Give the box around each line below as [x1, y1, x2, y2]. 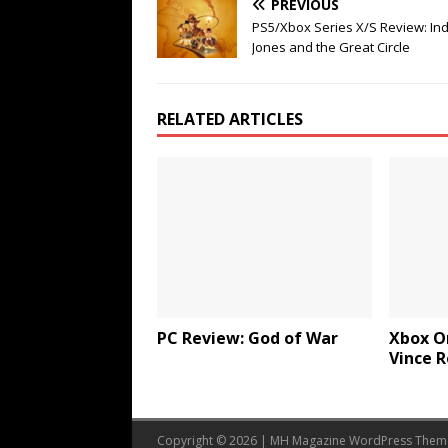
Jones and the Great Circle [252, 37, 410, 56]
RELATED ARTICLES [157, 107, 303, 130]
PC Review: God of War [157, 327, 338, 350]
